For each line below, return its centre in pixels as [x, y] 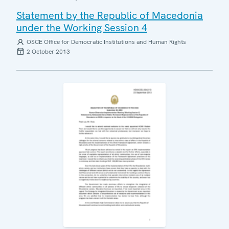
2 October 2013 [48, 51]
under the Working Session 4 [82, 27]
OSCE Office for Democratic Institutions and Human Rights [106, 42]
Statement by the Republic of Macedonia [110, 15]
